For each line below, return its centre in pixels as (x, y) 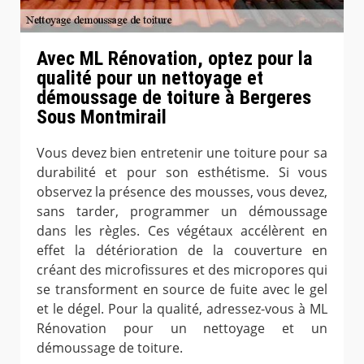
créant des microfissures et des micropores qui (182, 269)
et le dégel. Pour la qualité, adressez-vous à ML (182, 308)
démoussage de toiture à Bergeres (174, 97)
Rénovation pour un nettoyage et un (182, 328)
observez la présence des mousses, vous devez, (182, 191)
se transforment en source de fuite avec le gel (182, 289)
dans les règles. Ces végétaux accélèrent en (182, 230)
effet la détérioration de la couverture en (182, 250)
